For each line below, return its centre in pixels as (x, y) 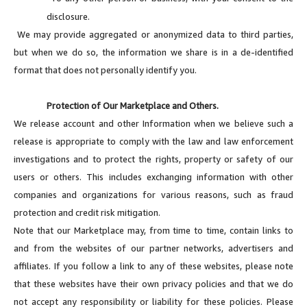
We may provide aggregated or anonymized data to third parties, (153, 34)
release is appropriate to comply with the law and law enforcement (153, 141)
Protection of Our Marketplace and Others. (133, 105)
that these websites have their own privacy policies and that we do (153, 283)
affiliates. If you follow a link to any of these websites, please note (153, 266)
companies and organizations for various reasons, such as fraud (153, 194)
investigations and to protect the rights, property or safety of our (153, 159)
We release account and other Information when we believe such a (153, 123)
